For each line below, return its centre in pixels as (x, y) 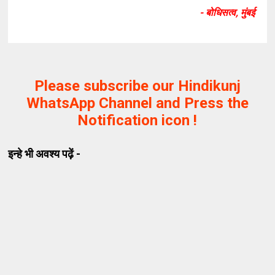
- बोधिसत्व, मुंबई (227, 13)
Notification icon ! (137, 120)
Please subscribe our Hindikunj (137, 86)
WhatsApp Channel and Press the (137, 103)
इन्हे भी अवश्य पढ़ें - (45, 154)
